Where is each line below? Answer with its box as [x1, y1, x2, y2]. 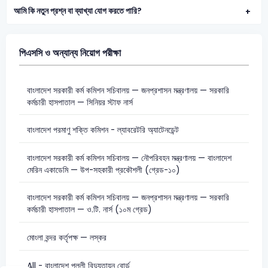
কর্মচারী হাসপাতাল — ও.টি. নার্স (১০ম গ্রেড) [26, 204, 152, 216]
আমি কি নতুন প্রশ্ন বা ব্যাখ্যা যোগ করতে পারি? [14, 5, 142, 17]
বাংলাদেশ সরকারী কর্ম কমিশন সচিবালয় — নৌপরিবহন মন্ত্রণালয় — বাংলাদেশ [26, 152, 232, 164]
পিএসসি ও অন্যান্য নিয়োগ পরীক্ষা [19, 46, 121, 60]
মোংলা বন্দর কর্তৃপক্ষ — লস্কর [26, 232, 106, 243]
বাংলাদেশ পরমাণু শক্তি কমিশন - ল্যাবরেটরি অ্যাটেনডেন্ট [26, 124, 179, 136]
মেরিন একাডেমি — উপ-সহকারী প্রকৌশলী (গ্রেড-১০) [26, 164, 180, 176]
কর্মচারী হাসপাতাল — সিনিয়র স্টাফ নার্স [26, 96, 133, 108]
